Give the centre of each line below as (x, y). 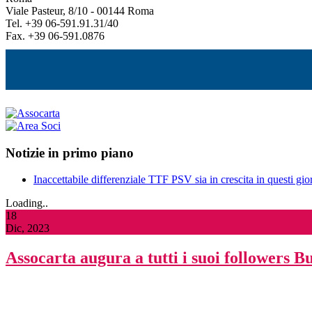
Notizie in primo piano (70, 153)
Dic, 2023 (28, 228)
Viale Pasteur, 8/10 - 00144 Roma (80, 10)
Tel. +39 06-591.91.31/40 (62, 23)
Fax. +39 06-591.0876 (55, 36)
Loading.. (27, 203)
